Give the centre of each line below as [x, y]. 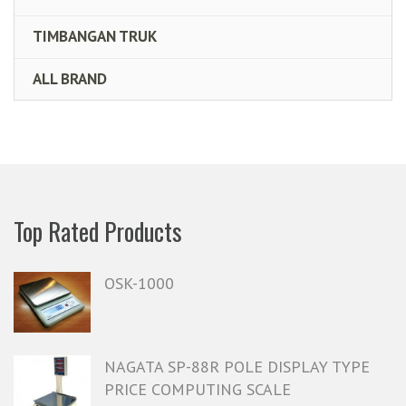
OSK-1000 [139, 284]
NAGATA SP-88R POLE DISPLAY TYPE [237, 367]
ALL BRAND [70, 79]
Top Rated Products [98, 232]
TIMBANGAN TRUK [95, 37]
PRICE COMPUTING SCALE [198, 390]
